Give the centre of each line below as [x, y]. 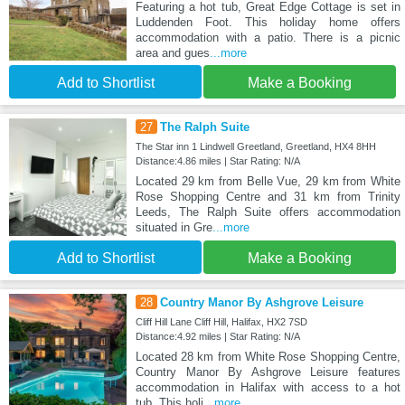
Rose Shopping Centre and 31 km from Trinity [268, 197]
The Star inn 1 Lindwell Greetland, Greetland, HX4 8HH [255, 147]
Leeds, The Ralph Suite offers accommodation [268, 212]
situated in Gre [174, 228]
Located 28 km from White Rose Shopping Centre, [268, 357]
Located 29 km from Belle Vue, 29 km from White [268, 182]
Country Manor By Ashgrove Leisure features [268, 372]
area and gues [172, 53]
